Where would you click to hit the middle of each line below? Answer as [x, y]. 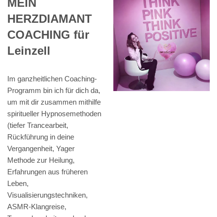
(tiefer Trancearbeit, [38, 125]
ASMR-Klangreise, [37, 207]
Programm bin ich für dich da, [54, 91]
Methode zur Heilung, [41, 160]
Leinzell [29, 51]
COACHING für [48, 35]
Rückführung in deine [41, 137]
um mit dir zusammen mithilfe [54, 102]
